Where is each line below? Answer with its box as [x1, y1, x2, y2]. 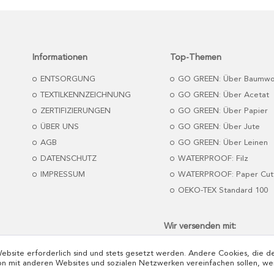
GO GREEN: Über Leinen [176, 139, 268, 147]
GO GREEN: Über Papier [176, 107, 268, 115]
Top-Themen [170, 53, 221, 62]
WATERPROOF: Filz [176, 155, 248, 163]
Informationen [32, 53, 87, 62]
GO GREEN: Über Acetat [176, 91, 269, 99]
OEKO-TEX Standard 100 [176, 187, 268, 194]
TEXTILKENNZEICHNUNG [38, 91, 131, 99]
